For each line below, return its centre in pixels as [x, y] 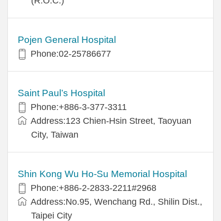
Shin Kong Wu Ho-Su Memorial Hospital [102, 174]
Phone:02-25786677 [71, 54]
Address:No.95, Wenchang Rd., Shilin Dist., [116, 202]
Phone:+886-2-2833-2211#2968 [93, 188]
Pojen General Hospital [67, 39]
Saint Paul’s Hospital [61, 93]
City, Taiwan [55, 134]
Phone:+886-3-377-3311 [79, 107]
